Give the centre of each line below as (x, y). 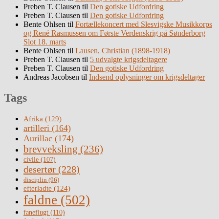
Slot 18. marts (45, 42)
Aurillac (38, 139)
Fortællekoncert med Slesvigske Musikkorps (144, 24)
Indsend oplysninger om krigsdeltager (147, 77)
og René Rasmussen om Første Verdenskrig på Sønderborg (114, 33)
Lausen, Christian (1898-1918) (123, 51)
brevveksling (51, 149)
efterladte (38, 188)
